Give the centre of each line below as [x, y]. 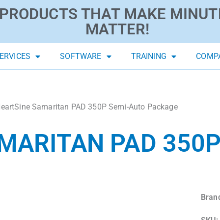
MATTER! [117, 29]
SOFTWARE [81, 56]
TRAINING [149, 56]
